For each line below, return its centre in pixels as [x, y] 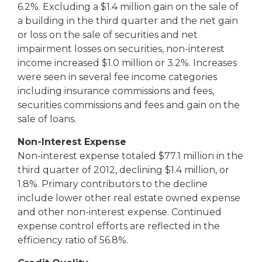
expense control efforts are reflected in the [119, 226]
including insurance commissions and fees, [116, 91]
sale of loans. [47, 119]
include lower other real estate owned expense [129, 198]
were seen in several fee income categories [117, 77]
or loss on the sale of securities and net [108, 35]
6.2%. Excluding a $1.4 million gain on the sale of [128, 7]
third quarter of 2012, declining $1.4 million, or [123, 170]
